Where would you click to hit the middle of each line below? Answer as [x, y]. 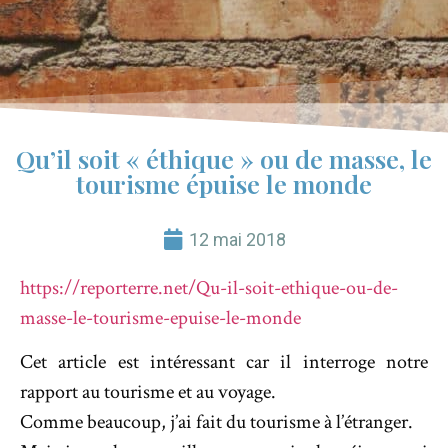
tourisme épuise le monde [224, 183]
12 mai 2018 [237, 239]
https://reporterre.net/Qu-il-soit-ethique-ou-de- [209, 287]
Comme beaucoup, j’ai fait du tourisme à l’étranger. [216, 422]
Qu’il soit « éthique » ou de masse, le [224, 158]
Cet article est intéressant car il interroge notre [224, 362]
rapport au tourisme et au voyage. [148, 392]
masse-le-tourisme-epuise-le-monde [160, 317]
